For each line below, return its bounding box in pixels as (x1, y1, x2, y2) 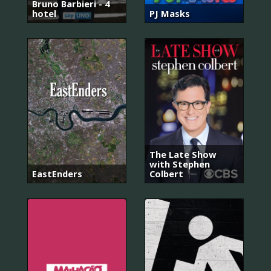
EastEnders (32, 167, 82, 180)
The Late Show (149, 148, 217, 160)
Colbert (149, 167, 183, 180)
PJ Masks (149, 7, 190, 19)
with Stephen (149, 157, 210, 170)
